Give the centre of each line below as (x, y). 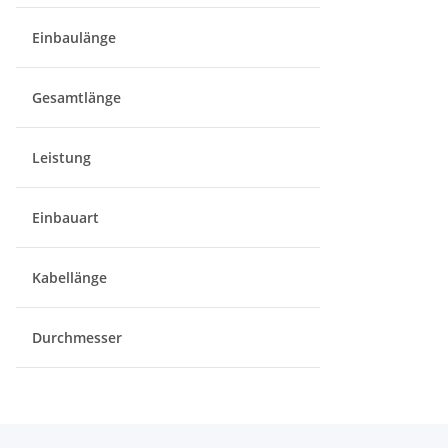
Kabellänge (71, 277)
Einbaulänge (76, 37)
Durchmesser (79, 337)
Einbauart (67, 217)
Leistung (63, 157)
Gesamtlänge (78, 97)
